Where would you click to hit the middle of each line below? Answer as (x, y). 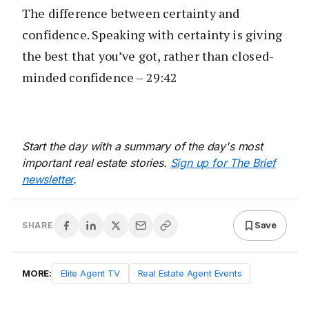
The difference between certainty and (131, 13)
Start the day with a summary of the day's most (142, 146)
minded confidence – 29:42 (100, 77)
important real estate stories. (96, 162)
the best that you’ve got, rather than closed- (148, 56)
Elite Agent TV (90, 273)
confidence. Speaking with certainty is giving (152, 34)
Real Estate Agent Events (190, 273)
